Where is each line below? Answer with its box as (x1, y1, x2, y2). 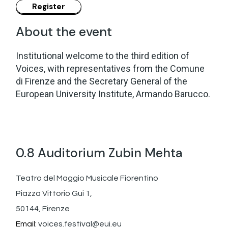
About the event (16, 23, 112, 40)
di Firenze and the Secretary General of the (16, 75, 188, 87)
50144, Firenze (16, 204, 70, 213)
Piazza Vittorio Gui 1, (16, 189, 93, 197)
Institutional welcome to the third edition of (16, 50, 190, 61)
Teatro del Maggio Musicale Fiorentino (16, 174, 159, 182)
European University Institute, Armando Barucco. (16, 88, 211, 99)
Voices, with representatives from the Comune (16, 63, 205, 74)
